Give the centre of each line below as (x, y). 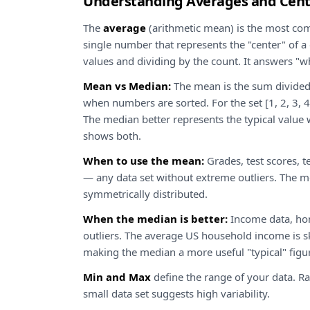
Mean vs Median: (127, 86)
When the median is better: (155, 219)
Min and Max (117, 277)
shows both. (112, 136)
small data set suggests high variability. (176, 293)
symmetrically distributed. (145, 194)
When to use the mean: (144, 161)
